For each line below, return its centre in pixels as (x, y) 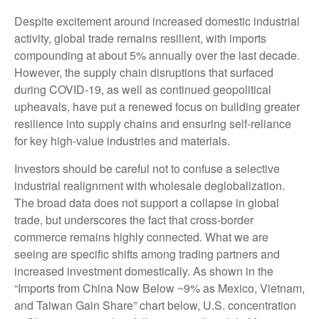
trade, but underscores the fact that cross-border (134, 220)
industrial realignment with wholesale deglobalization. (150, 185)
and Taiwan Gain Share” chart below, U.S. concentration (155, 305)
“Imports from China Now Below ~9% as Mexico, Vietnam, (159, 288)
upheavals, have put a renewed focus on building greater (157, 106)
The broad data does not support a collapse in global (147, 203)
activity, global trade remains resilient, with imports (140, 38)
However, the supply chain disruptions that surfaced (144, 72)
